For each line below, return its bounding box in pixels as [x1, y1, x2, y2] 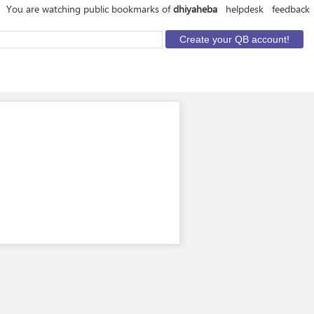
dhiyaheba [173, 2, 217, 15]
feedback [272, 2, 310, 15]
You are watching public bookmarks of [6, 2, 173, 15]
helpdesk [226, 2, 264, 15]
